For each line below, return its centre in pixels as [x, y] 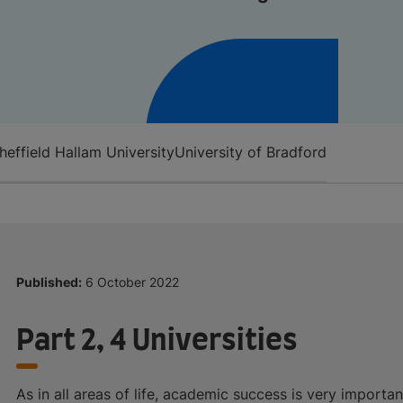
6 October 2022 [132, 282]
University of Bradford [251, 152]
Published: [49, 282]
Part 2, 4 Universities [157, 340]
